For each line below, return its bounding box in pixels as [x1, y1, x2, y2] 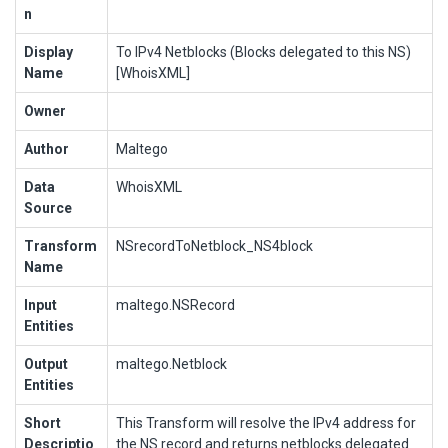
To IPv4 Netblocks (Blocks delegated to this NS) [116, 43, 411, 60]
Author [24, 140, 69, 157]
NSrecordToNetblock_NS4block [116, 237, 313, 254]
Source [24, 199, 72, 216]
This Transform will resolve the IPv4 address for [116, 414, 416, 431]
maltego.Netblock [116, 355, 227, 372]
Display [24, 43, 73, 60]
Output [24, 355, 68, 372]
